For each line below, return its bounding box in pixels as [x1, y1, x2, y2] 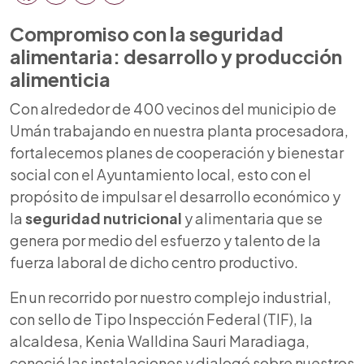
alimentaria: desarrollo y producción [10, 44, 342, 68]
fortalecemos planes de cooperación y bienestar [10, 142, 344, 162]
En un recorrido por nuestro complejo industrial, [10, 287, 331, 306]
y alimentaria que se [184, 208, 323, 227]
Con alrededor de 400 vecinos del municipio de [10, 98, 336, 118]
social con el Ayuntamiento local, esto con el [10, 164, 311, 184]
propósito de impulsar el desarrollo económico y [10, 186, 340, 206]
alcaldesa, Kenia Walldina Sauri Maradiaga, [10, 331, 310, 350]
